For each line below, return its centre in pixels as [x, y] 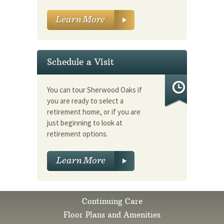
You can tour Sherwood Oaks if [94, 90]
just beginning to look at [85, 123]
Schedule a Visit [80, 62]
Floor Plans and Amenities [112, 214]
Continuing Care [112, 201]
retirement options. [77, 134]
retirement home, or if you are [94, 112]
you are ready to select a [85, 101]
